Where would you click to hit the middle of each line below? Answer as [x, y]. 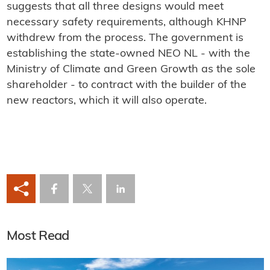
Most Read [38, 237]
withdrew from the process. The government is [125, 39]
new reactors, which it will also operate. [106, 101]
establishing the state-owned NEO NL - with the [128, 54]
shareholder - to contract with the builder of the [126, 86]
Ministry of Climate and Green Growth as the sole [131, 70]
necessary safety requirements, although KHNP [126, 23]
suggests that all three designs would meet [115, 7]
